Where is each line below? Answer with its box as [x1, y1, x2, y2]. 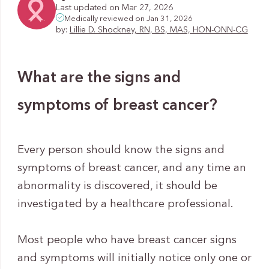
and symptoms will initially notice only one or [17, 253, 252, 265]
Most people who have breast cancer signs [17, 235, 237, 247]
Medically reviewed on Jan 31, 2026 [64, 14, 193, 23]
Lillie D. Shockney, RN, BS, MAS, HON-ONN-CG [69, 26, 248, 34]
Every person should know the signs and [17, 145, 225, 156]
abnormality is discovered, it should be [17, 181, 217, 192]
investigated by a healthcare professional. [17, 199, 234, 210]
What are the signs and [17, 71, 181, 86]
